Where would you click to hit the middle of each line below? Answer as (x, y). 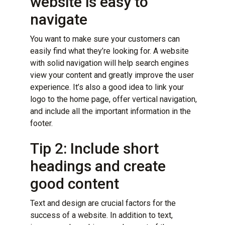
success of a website (68, 215)
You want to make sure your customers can (105, 39)
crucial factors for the (138, 203)
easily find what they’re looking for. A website (109, 51)
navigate (59, 19)
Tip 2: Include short (94, 148)
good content (75, 183)
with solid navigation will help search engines (109, 63)
